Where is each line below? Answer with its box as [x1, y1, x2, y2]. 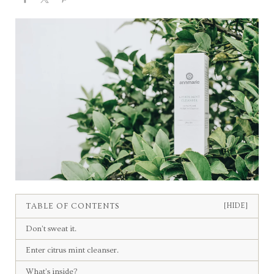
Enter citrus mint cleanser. [25, 245, 119, 254]
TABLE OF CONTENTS [25, 201, 120, 210]
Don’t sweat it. [25, 224, 76, 233]
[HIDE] [224, 202, 249, 210]
